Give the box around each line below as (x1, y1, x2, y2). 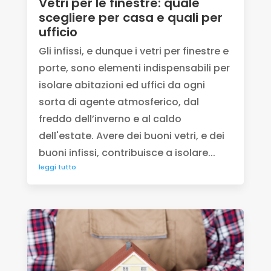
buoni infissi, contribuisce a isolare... (38, 146, 215, 160)
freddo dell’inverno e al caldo (38, 112, 181, 126)
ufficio (38, 24, 77, 41)
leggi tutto (38, 162, 76, 172)
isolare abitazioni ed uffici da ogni (38, 78, 205, 93)
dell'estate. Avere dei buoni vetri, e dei (38, 129, 224, 143)
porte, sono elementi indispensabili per (38, 61, 230, 76)
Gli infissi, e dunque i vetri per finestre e (38, 44, 229, 59)
